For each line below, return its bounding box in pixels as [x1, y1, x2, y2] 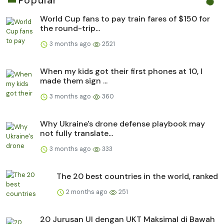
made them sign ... [40, 75, 107, 86]
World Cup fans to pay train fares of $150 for [40, 13, 210, 24]
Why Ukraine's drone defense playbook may [40, 118, 205, 129]
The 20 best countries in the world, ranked [56, 170, 218, 181]
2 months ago [64, 187, 109, 196]
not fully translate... [40, 127, 113, 138]
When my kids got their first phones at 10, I [40, 65, 202, 76]
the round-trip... [40, 22, 100, 33]
